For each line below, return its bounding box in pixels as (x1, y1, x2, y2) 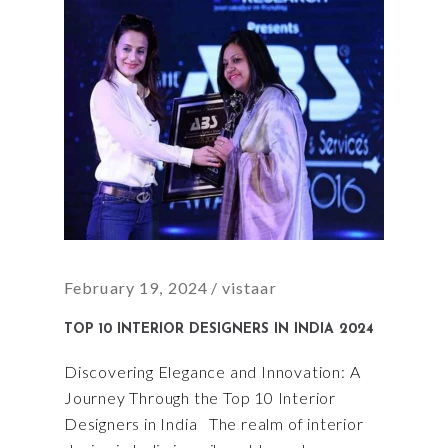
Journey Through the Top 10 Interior (64, 387, 337, 407)
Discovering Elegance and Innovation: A (64, 361, 361, 381)
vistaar (221, 277, 277, 297)
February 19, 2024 (64, 277, 209, 297)
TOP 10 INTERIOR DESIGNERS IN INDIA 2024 (64, 321, 374, 337)
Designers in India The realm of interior (64, 413, 364, 433)
